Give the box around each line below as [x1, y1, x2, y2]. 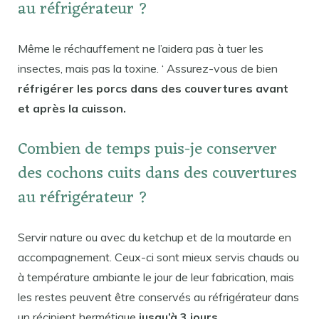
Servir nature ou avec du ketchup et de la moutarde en [18, 229, 291, 244]
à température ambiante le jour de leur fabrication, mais [18, 269, 294, 284]
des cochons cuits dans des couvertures [18, 159, 297, 189]
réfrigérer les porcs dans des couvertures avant [18, 81, 288, 96]
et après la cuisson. [18, 101, 126, 116]
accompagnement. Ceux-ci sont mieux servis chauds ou [18, 249, 299, 264]
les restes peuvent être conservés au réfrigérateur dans [18, 289, 299, 304]
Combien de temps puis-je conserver [18, 135, 277, 164]
